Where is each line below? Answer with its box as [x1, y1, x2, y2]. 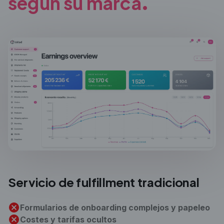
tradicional [135, 174, 200, 190]
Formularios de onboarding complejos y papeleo [20, 202, 210, 213]
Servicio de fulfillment [8, 174, 135, 190]
